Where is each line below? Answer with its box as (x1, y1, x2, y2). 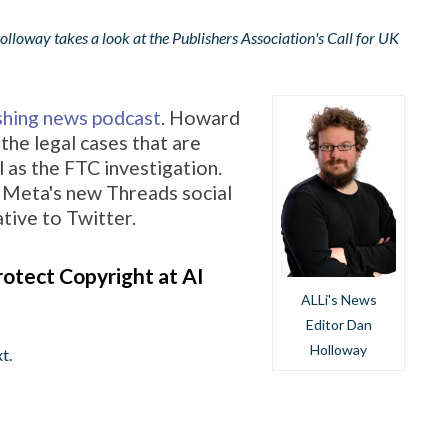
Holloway (310, 340, 368, 358)
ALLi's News (300, 290, 377, 308)
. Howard (161, 106, 241, 129)
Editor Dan (305, 315, 372, 333)
